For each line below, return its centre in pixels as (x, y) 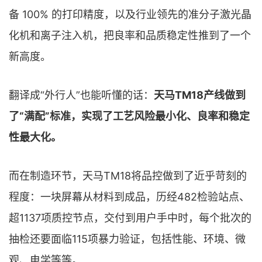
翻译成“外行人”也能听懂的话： (81, 95)
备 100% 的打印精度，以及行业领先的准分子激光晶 (130, 14)
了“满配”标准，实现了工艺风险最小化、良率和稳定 (129, 116)
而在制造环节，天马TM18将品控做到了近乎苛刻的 (128, 175)
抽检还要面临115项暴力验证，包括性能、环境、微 (127, 239)
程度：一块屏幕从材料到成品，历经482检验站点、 (129, 196)
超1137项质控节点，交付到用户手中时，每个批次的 (130, 218)
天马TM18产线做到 (200, 95)
